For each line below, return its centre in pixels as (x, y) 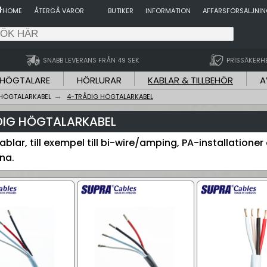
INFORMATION (168, 11)
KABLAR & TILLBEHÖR (190, 80)
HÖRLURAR (99, 80)
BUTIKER (121, 11)
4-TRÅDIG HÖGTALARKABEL (110, 97)
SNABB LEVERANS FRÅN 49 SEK (91, 60)
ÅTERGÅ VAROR (59, 11)
